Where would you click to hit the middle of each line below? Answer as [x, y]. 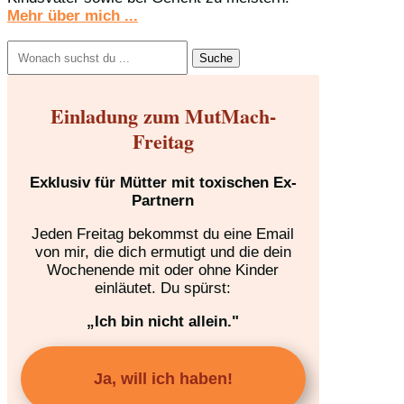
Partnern [163, 201]
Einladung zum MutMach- [163, 116]
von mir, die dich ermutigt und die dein [163, 252]
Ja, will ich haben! [163, 379]
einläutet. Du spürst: [163, 289]
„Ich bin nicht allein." [163, 322]
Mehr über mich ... [73, 15]
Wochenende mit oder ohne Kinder [163, 271]
